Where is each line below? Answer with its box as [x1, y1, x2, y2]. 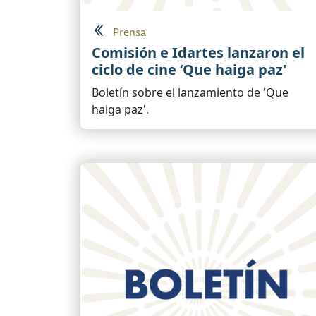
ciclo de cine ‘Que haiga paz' [92, 60, 286, 79]
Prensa [113, 26, 146, 39]
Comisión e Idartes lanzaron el [92, 43, 305, 62]
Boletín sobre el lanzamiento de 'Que [92, 85, 288, 100]
